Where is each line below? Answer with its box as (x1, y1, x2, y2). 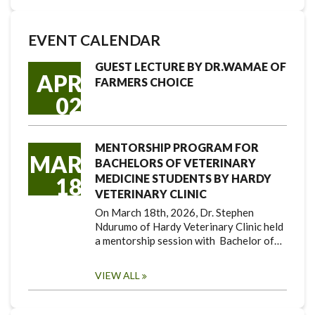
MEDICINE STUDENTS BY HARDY (95, 172, 271, 185)
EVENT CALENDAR (28, 31, 160, 49)
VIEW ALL (95, 269, 140, 281)
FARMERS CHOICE (95, 75, 193, 89)
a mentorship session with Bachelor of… (95, 234, 282, 247)
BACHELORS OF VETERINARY (95, 156, 256, 169)
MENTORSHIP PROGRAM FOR (95, 141, 259, 154)
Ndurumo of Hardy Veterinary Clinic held (95, 220, 283, 233)
